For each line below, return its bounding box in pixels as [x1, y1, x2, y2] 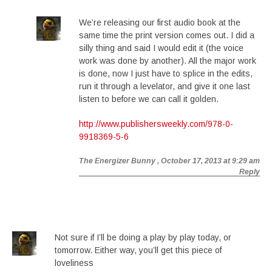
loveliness [55, 258, 93, 268]
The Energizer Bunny [79, 157, 155, 165]
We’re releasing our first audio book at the [79, 18, 240, 27]
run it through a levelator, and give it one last [79, 81, 250, 91]
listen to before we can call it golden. [79, 94, 219, 104]
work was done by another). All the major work [79, 56, 256, 66]
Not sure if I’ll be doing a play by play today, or [55, 233, 231, 242]
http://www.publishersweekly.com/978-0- [79, 119, 233, 129]
